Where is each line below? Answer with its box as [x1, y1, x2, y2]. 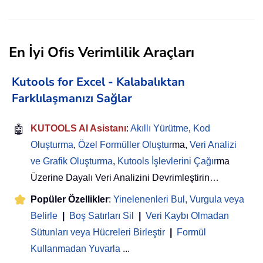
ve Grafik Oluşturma [31, 156, 113, 166]
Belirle [31, 210, 58, 221]
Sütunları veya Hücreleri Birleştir [31, 227, 165, 237]
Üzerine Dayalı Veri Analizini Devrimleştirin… [31, 172, 219, 183]
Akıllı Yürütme [130, 123, 188, 133]
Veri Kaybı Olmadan [146, 210, 229, 221]
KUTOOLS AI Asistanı [31, 123, 126, 133]
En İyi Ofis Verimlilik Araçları [9, 42, 194, 62]
